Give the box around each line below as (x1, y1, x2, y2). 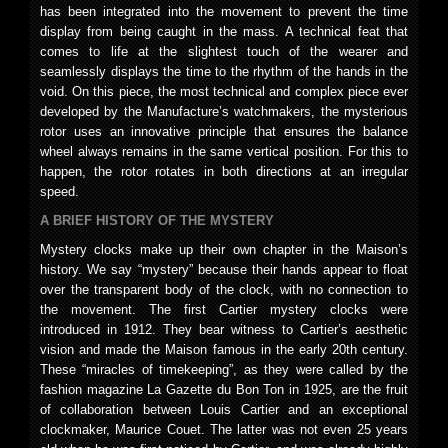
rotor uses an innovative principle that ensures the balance (40, 123, 408, 139)
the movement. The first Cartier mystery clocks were (40, 301, 408, 317)
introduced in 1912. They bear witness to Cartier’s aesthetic (40, 321, 408, 337)
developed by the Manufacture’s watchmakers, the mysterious (40, 103, 408, 119)
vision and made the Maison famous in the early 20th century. (40, 341, 408, 357)
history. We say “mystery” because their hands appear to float (40, 261, 408, 277)
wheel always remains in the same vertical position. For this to (40, 143, 408, 159)
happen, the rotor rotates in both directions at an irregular (40, 163, 408, 179)
